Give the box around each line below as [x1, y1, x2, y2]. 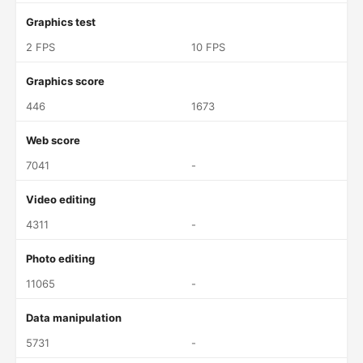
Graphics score [26, 75, 105, 88]
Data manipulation [26, 311, 122, 324]
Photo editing [26, 252, 95, 265]
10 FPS [191, 41, 225, 53]
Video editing [26, 193, 96, 206]
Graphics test [26, 15, 96, 28]
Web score [26, 134, 80, 147]
